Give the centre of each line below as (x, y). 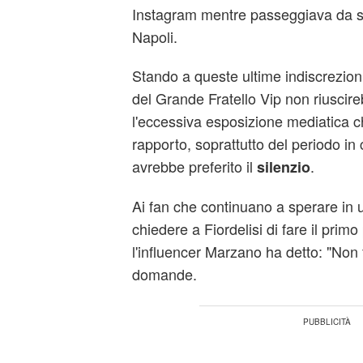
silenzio (283, 167)
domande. (164, 274)
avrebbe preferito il (194, 166)
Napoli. (154, 36)
